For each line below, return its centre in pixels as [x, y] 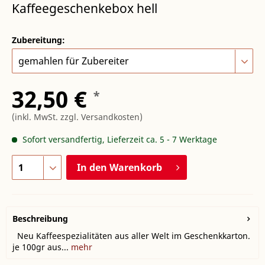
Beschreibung [40, 219]
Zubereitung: [38, 40]
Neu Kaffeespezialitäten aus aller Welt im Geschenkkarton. [131, 236]
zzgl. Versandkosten [100, 117]
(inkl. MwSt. [36, 117]
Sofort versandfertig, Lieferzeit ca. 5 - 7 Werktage [119, 140]
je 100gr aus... [41, 247]
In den [92, 168]
